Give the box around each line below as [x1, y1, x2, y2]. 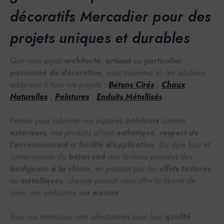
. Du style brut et [154, 138, 209, 150]
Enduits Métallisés [96, 90, 162, 102]
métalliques [20, 174, 62, 186]
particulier [144, 54, 181, 66]
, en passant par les [90, 162, 159, 174]
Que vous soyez [10, 54, 64, 66]
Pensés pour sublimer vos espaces [10, 114, 125, 126]
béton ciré [68, 150, 105, 162]
